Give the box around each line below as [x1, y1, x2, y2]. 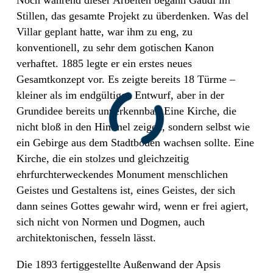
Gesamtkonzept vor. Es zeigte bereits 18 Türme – [16, 73, 235, 85]
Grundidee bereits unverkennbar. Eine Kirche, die [16, 104, 236, 117]
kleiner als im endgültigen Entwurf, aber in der [16, 88, 224, 101]
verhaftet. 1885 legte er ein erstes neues [16, 57, 192, 69]
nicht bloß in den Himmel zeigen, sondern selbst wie [16, 120, 250, 133]
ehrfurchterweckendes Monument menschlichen [16, 168, 228, 180]
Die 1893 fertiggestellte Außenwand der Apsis [16, 258, 221, 271]
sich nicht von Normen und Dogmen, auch [16, 215, 205, 228]
